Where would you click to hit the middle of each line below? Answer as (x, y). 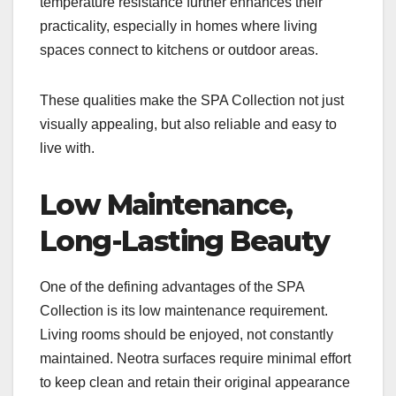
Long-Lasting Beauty (185, 240)
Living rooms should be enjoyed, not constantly (187, 334)
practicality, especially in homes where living (179, 26)
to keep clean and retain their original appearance (195, 382)
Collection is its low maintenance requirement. (184, 310)
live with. (67, 148)
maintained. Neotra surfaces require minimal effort (195, 358)
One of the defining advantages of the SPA (172, 286)
